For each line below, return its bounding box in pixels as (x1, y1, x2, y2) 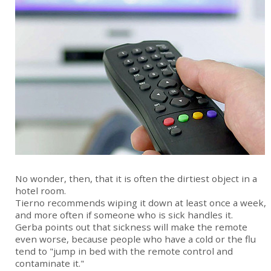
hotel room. (15, 184, 66, 197)
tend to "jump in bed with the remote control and (15, 245, 233, 258)
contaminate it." (15, 257, 84, 270)
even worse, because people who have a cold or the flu (15, 233, 256, 246)
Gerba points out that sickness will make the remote (15, 221, 247, 233)
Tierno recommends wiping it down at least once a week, (15, 197, 266, 209)
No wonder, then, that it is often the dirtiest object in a (15, 172, 257, 185)
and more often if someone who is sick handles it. (15, 209, 233, 221)
